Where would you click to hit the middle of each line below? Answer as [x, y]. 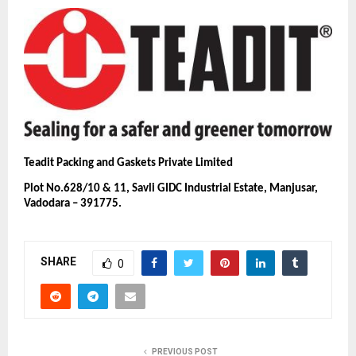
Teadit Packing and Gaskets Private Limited [130, 164]
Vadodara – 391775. [73, 204]
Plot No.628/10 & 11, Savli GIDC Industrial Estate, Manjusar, [171, 189]
